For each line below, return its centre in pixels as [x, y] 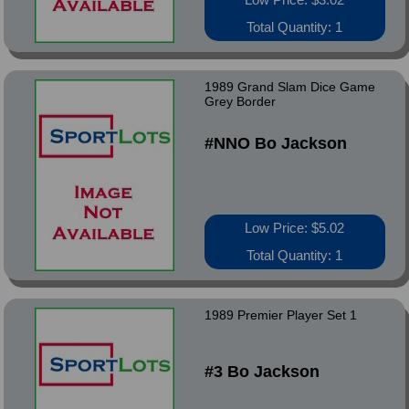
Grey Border [240, 101]
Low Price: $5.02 [295, 228]
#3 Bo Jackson [262, 372]
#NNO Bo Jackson [275, 143]
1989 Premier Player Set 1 [280, 315]
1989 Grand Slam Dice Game [289, 87]
